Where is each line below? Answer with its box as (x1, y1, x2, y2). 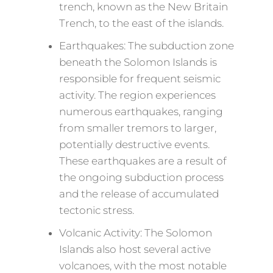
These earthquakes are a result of (58, 155, 227, 167)
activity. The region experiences (58, 89, 216, 101)
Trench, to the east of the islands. (58, 17, 224, 29)
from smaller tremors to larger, (58, 122, 216, 134)
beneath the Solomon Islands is (58, 56, 217, 68)
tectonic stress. (58, 204, 134, 216)
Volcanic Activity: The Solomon (58, 227, 212, 239)
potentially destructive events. (58, 138, 210, 151)
